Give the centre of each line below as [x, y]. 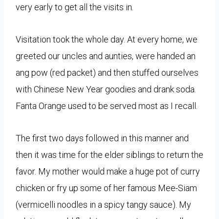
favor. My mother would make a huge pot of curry [108, 171]
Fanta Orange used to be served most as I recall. [107, 106]
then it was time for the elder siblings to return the [109, 154]
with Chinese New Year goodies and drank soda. [106, 89]
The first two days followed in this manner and [102, 138]
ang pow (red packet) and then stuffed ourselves [107, 72]
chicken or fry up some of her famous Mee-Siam [106, 188]
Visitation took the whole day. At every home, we [107, 39]
